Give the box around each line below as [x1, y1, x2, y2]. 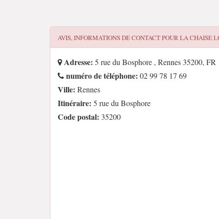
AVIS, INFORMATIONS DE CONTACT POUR [58, 33, 180, 42]
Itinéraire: [58, 97, 91, 109]
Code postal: [58, 111, 99, 122]
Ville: [58, 84, 75, 95]
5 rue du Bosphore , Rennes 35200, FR [93, 57, 216, 67]
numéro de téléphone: [64, 70, 138, 81]
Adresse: [62, 56, 93, 67]
